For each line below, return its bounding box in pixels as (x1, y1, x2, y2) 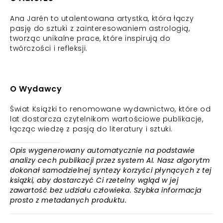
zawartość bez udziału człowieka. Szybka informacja (10, 185, 202, 195)
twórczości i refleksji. (10, 43, 88, 53)
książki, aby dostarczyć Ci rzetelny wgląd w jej (10, 175, 179, 185)
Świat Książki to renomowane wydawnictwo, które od (10, 104, 211, 114)
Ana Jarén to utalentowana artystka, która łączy (10, 13, 194, 23)
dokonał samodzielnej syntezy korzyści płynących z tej (10, 165, 212, 175)
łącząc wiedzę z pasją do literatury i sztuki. (10, 124, 173, 134)
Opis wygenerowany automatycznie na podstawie (10, 145, 195, 155)
